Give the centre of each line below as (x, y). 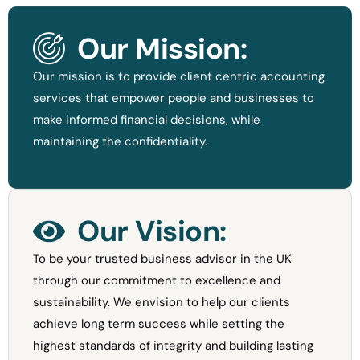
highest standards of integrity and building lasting (173, 346)
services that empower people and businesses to (174, 98)
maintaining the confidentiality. (120, 141)
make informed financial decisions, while (147, 120)
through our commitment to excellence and (157, 281)
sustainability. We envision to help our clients (162, 303)
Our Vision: (152, 231)
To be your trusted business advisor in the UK (162, 259)
